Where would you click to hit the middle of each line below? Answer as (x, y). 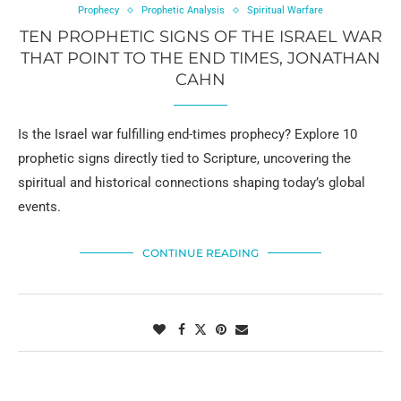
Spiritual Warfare (285, 11)
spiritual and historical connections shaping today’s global (192, 183)
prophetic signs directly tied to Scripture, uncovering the (184, 159)
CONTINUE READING (200, 253)
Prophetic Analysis (183, 11)
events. (39, 207)
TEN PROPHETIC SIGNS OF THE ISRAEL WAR (200, 37)
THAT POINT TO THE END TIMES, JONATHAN (200, 59)
